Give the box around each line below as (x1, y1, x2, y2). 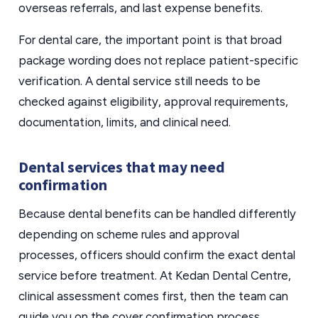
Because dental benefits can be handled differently (18, 207, 296, 221)
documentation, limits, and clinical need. (18, 115, 231, 129)
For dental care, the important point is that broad (18, 33, 282, 47)
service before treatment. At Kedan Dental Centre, (18, 268, 291, 283)
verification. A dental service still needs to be (18, 74, 261, 88)
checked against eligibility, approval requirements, (18, 94, 288, 109)
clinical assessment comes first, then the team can (18, 289, 288, 303)
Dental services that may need (18, 158, 225, 177)
